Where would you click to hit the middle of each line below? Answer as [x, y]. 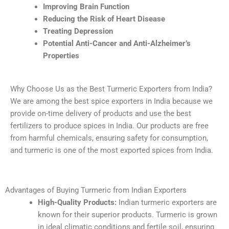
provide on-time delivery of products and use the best [101, 114]
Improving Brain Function [86, 6]
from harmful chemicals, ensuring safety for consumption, [109, 138]
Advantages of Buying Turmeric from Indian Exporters [96, 190]
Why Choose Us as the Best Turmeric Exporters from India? [111, 89]
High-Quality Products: [77, 202]
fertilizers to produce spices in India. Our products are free [109, 126]
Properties [61, 55]
